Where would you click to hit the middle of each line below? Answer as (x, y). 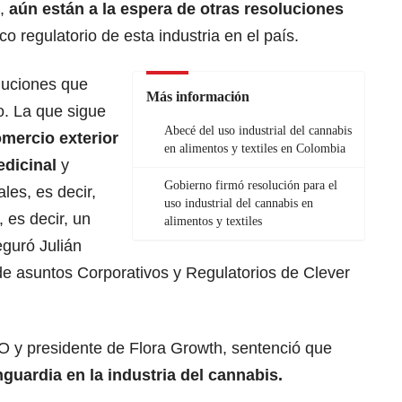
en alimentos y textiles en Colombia (255, 149)
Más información (198, 97)
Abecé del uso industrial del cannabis (258, 131)
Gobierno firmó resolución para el (251, 186)
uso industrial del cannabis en (239, 204)
